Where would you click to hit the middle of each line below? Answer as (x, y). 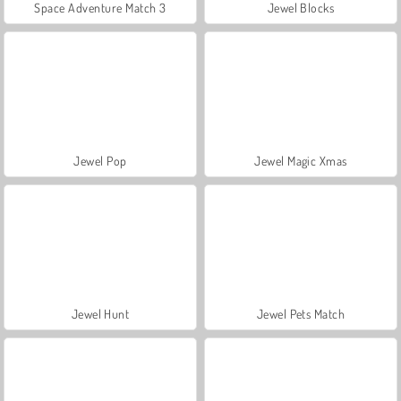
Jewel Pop (100, 160)
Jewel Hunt (100, 313)
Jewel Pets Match (301, 313)
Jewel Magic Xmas (301, 160)
